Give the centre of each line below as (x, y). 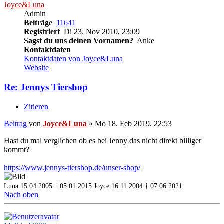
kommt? (17, 149)
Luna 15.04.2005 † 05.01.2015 (48, 186)
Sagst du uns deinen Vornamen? (80, 41)
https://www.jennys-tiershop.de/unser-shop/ (72, 167)
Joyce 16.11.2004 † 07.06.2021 (138, 186)
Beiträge (39, 23)
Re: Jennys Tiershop (46, 87)
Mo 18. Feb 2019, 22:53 (133, 123)
